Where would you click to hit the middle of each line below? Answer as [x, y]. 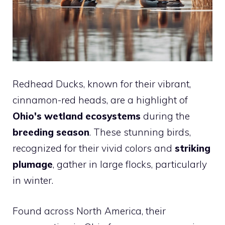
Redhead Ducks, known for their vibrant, [102, 84]
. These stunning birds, [140, 132]
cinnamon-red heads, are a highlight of [100, 100]
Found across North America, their [89, 211]
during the [165, 116]
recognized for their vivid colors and [94, 148]
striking [193, 148]
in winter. [33, 181]
